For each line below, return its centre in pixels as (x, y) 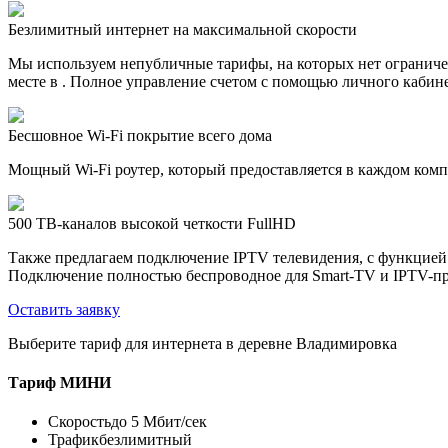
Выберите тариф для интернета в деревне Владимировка (202, 343)
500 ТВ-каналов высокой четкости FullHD (152, 223)
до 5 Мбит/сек (159, 422)
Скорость (79, 422)
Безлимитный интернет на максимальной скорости (182, 29)
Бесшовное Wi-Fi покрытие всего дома (140, 135)
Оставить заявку (64, 309)
